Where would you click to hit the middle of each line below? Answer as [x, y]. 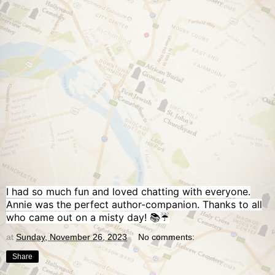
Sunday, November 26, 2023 [72, 237]
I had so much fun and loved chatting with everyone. [128, 192]
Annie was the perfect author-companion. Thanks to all [134, 205]
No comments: [167, 237]
